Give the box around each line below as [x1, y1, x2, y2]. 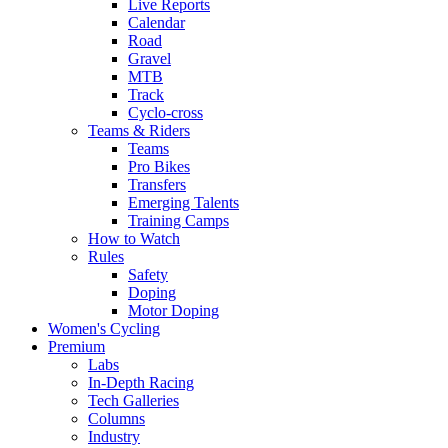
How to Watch [88, 230, 180, 247]
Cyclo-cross [128, 104, 203, 121]
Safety [128, 266, 168, 283]
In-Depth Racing [88, 374, 194, 391]
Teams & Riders [88, 122, 190, 139]
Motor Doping [128, 302, 219, 319]
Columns [88, 410, 145, 427]
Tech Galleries [88, 392, 179, 409]
